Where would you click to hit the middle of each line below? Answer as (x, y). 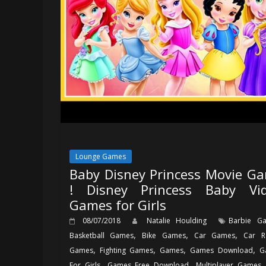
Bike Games (164, 235)
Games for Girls (118, 205)
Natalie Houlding (180, 220)
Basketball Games (102, 235)
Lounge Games (101, 156)
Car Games (215, 235)
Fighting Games (127, 250)
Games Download (221, 250)
